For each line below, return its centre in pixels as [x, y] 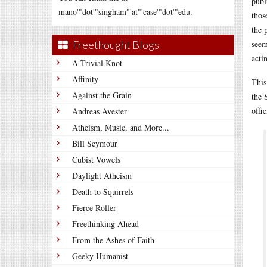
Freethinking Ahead [105, 224]
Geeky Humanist [100, 256]
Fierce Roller [94, 208]
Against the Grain [102, 95]
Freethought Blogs [116, 45]
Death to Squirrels [103, 192]
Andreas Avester [100, 111]
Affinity [85, 79]
